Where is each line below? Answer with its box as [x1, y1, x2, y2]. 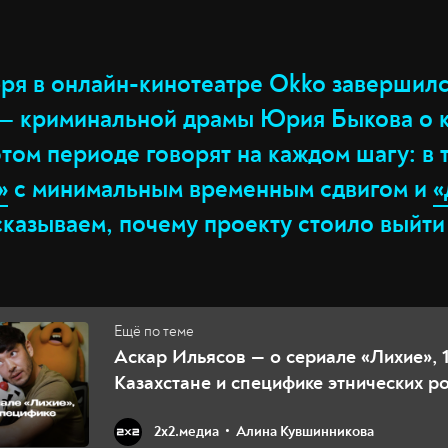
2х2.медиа [154, 422, 219, 441]
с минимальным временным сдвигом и [8, 174, 433, 205]
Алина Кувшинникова [236, 422, 374, 441]
